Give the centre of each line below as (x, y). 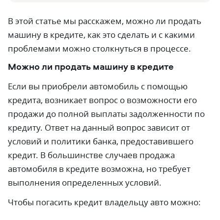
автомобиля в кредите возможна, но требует (99, 169)
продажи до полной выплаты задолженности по (106, 114)
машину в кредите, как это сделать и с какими (101, 35)
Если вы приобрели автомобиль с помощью (98, 86)
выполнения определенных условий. (85, 182)
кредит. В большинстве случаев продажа (91, 155)
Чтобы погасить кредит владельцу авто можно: (104, 202)
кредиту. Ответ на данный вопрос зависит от (99, 127)
